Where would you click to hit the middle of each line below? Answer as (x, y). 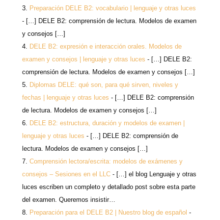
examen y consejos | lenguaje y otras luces (83, 59)
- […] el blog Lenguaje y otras (153, 174)
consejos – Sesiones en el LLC (66, 174)
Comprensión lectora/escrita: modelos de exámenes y (106, 161)
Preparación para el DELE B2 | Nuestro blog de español (108, 212)
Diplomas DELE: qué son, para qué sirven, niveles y (104, 84)
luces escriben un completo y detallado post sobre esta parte (109, 187)
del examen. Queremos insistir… (69, 199)
